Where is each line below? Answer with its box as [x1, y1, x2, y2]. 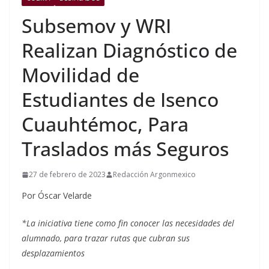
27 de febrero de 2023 [29, 169, 106, 180]
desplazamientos [22, 247, 85, 259]
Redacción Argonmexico [113, 169, 196, 180]
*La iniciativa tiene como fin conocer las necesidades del [22, 217, 234, 229]
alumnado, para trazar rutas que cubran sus [22, 232, 190, 244]
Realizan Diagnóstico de [22, 37, 237, 64]
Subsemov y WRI [22, 13, 171, 39]
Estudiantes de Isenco [22, 86, 219, 113]
